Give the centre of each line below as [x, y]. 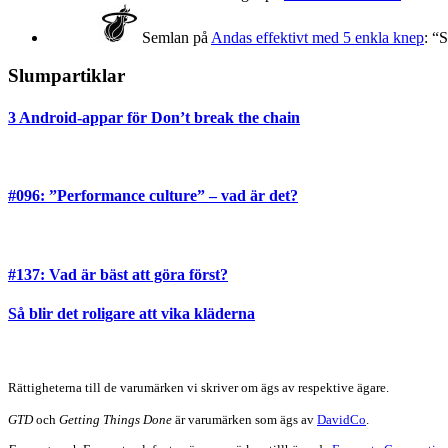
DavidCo [341, 420]
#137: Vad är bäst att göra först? [118, 274]
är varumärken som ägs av [244, 420]
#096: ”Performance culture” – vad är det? [153, 196]
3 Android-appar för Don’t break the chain [154, 117]
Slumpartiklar [66, 76]
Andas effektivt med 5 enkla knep [317, 37]
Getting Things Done [115, 420]
